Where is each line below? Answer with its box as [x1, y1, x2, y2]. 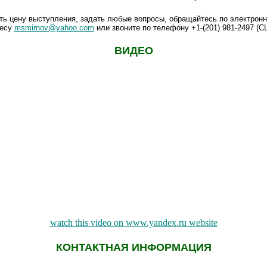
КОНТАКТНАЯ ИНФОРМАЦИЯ [55, 241, 212, 253]
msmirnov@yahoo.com [14, 23, 94, 32]
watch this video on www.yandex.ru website [49, 218, 218, 228]
